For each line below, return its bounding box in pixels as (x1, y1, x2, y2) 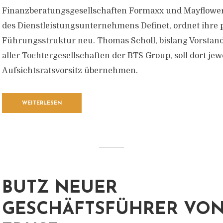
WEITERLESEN (21, 101, 62, 106)
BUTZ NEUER (2, 180, 117, 197)
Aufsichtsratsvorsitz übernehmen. (2, 66, 138, 75)
